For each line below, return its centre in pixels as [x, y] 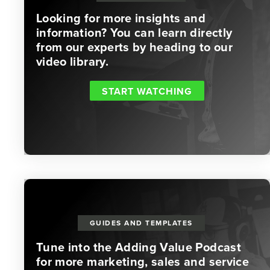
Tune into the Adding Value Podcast [139, 247]
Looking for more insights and [121, 18]
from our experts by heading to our [134, 47]
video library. [72, 61]
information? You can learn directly [134, 32]
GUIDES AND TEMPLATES [141, 223]
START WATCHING [147, 91]
